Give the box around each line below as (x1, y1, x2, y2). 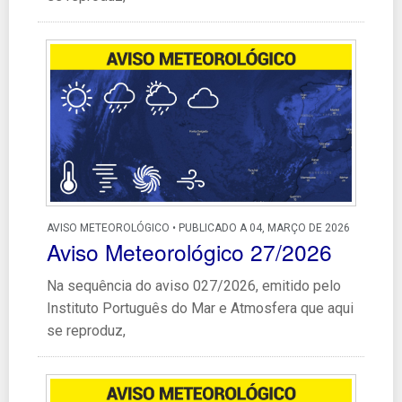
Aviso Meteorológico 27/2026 (47, 235, 332, 267)
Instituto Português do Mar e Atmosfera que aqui (47, 299, 354, 317)
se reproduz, (47, 321, 126, 339)
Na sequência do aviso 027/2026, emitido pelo (47, 276, 341, 294)
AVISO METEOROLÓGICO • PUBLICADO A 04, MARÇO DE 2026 (47, 221, 350, 234)
